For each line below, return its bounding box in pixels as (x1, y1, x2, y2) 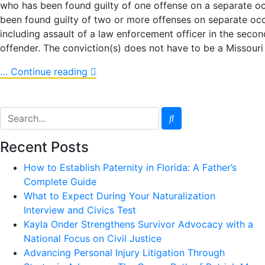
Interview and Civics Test (24, 204, 136, 216)
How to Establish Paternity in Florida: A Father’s (24, 161, 237, 173)
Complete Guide (24, 176, 96, 188)
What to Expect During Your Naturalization (24, 190, 215, 202)
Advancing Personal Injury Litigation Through (24, 247, 225, 258)
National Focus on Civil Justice (24, 232, 161, 244)
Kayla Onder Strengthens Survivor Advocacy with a (24, 218, 253, 230)
